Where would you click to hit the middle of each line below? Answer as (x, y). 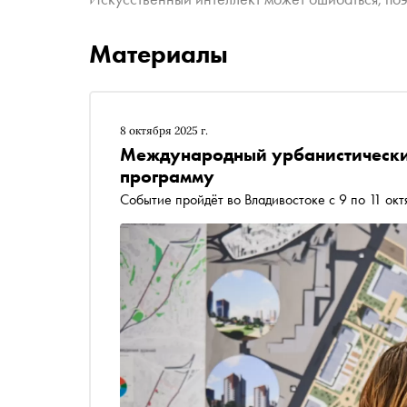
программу (167, 176)
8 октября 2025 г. (164, 130)
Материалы (159, 54)
